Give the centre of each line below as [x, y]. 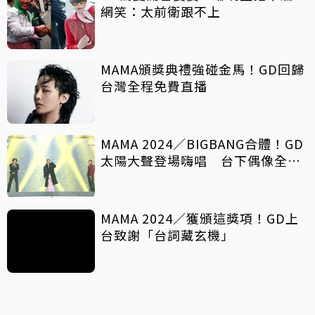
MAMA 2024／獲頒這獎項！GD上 [200, 218]
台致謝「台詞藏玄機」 [167, 235]
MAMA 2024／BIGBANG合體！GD [202, 144]
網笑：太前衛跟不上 [161, 12]
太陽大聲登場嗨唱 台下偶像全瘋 [201, 161]
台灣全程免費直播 [154, 86]
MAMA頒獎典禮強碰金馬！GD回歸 [202, 69]
